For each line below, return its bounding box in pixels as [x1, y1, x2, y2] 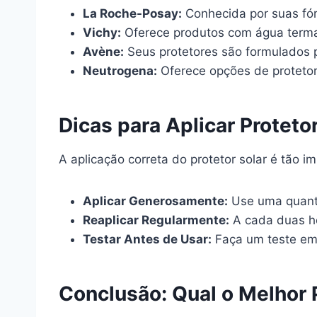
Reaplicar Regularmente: [83, 213, 229, 228]
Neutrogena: [83, 64, 157, 79]
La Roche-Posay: [83, 6, 182, 21]
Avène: [83, 45, 124, 59]
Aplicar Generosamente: [83, 194, 228, 209]
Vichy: [83, 25, 121, 40]
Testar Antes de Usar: [83, 232, 212, 247]
